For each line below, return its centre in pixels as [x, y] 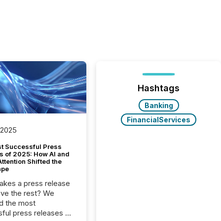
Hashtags [159, 88]
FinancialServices [159, 120]
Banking [159, 105]
